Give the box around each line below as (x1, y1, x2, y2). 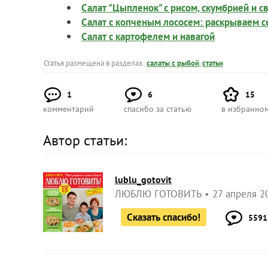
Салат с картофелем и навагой (81, 29, 215, 43)
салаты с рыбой (147, 57, 199, 68)
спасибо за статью (124, 103, 191, 114)
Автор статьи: (43, 130, 127, 150)
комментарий (43, 103, 94, 114)
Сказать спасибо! (127, 210, 200, 224)
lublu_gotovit (115, 173, 172, 185)
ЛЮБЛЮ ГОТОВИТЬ (115, 187, 202, 200)
